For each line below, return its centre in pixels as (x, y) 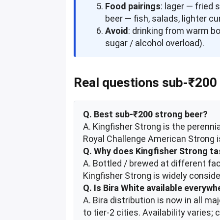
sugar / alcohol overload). (155, 43)
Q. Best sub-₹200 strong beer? (146, 114)
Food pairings (133, 6)
